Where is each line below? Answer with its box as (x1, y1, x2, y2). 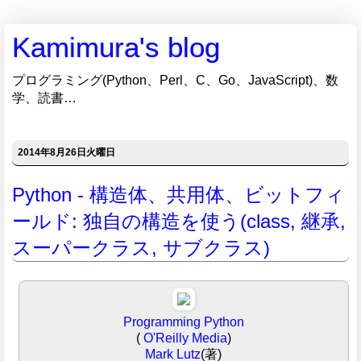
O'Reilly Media (139, 331, 227, 346)
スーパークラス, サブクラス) (12, 236, 270, 259)
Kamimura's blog (12, 32, 220, 63)
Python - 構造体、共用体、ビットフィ (12, 183, 345, 205)
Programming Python (122, 315, 244, 330)
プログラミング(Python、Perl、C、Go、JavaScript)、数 (12, 73, 338, 87)
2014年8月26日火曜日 (18, 147, 116, 159)
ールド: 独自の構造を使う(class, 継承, (12, 210, 346, 232)
